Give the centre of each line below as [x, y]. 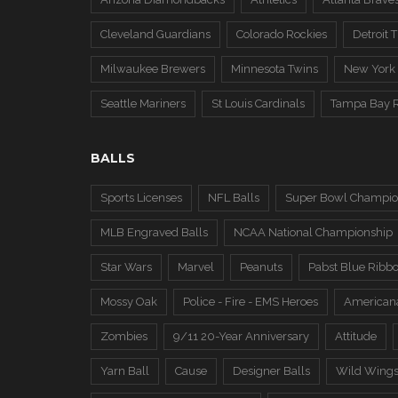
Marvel [196, 267]
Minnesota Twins [275, 69]
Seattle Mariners [143, 103]
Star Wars [126, 267]
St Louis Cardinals [258, 103]
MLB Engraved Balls [154, 232]
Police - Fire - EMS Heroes [251, 302]
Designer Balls [271, 371]
